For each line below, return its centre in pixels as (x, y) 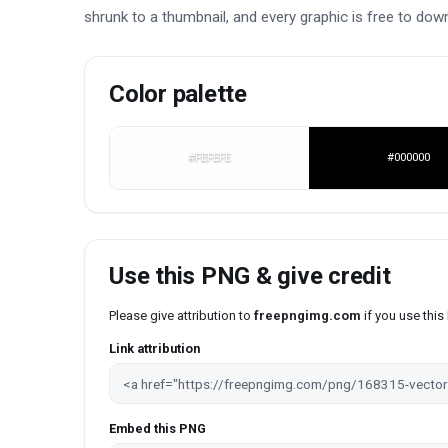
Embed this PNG (157, 428)
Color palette (178, 94)
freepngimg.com (307, 316)
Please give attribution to (181, 316)
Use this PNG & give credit (250, 276)
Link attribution (154, 349)
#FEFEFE (209, 157)
